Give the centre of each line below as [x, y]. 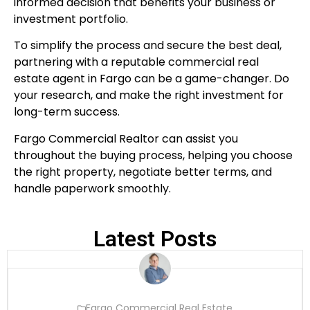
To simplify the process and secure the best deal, [148, 46]
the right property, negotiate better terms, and [143, 172]
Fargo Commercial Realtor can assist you [126, 138]
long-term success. [67, 112]
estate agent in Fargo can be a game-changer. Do [152, 79]
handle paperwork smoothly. [92, 188]
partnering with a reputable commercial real [136, 62]
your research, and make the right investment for [149, 95]
